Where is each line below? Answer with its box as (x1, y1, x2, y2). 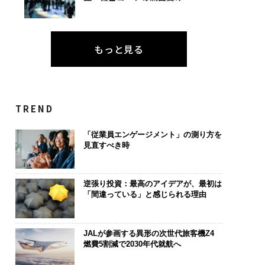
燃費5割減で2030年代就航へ (83, 239, 181, 248)
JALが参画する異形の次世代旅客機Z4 (83, 228, 214, 238)
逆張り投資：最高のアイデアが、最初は (83, 179, 222, 189)
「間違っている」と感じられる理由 (83, 190, 206, 199)
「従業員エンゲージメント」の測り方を (83, 130, 222, 139)
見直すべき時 (83, 140, 130, 150)
